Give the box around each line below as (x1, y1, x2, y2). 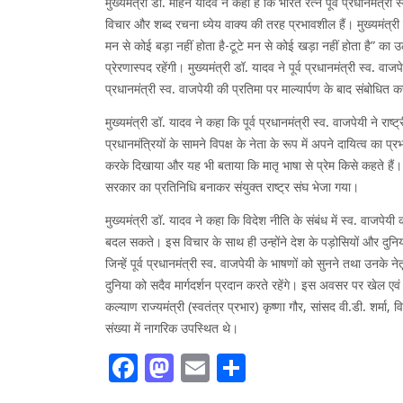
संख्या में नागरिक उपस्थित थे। (105, 321, 238, 336)
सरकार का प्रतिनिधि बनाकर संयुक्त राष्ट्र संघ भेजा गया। (105, 180, 359, 195)
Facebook (138, 351, 263, 386)
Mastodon (174, 351, 306, 386)
